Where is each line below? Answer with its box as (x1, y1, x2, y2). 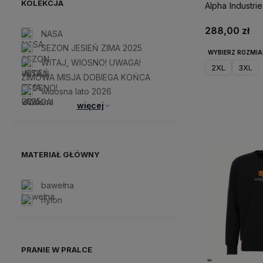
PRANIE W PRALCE (21, 244, 92, 254)
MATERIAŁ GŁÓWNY (21, 150, 100, 160)
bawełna (41, 180, 74, 191)
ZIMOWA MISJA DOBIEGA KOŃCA (21, 72, 150, 82)
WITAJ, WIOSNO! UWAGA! (41, 57, 141, 68)
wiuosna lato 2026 (41, 86, 112, 96)
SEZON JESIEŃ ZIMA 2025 (41, 43, 142, 53)
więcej (76, 100, 104, 111)
